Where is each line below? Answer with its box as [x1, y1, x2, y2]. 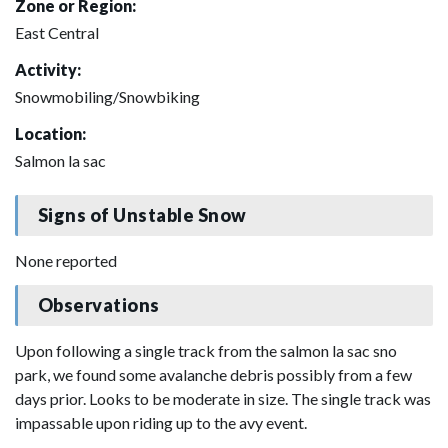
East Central [15, 22, 99, 42]
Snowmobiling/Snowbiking [15, 86, 200, 106]
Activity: [15, 59, 81, 79]
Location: [15, 123, 86, 143]
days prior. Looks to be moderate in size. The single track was [15, 388, 431, 408]
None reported [15, 250, 117, 270]
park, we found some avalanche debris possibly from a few [15, 364, 412, 384]
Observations [37, 294, 160, 317]
